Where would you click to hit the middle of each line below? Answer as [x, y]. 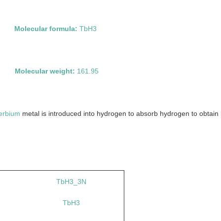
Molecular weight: [46, 71]
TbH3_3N [71, 182]
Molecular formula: [46, 29]
